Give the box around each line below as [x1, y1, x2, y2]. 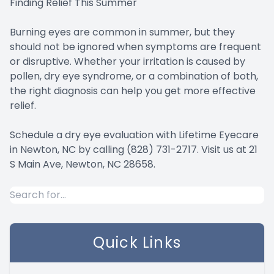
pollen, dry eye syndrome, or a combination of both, [10, 68, 258, 83]
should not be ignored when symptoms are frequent [10, 39, 261, 54]
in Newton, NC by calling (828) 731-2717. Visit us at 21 [10, 142, 257, 157]
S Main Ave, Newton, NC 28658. [10, 157, 155, 171]
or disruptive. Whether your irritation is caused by [10, 54, 245, 68]
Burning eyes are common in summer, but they [10, 24, 235, 39]
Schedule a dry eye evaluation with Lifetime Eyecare [10, 127, 259, 142]
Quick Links [92, 232, 182, 253]
